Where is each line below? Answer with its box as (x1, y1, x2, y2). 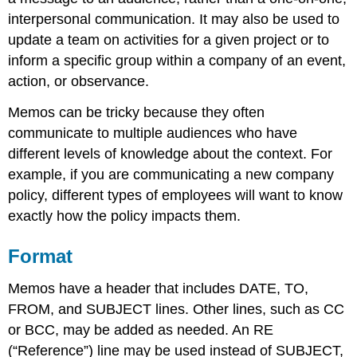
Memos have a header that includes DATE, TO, (8, 280, 309, 296)
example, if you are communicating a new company (8, 166, 335, 182)
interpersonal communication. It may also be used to (8, 10, 340, 27)
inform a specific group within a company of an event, (8, 52, 347, 69)
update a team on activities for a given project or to (8, 31, 330, 48)
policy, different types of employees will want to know (8, 186, 343, 203)
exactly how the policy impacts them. (8, 207, 241, 224)
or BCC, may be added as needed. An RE (8, 321, 274, 338)
